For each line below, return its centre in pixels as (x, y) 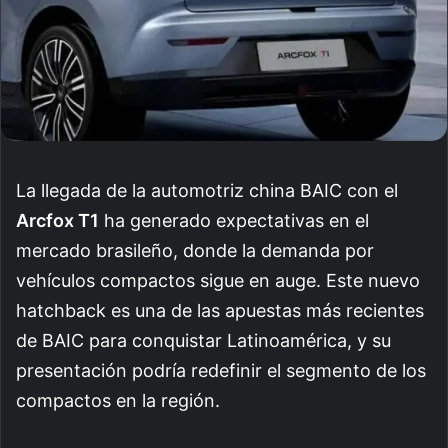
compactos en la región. (118, 400)
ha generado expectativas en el (234, 220)
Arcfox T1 (57, 220)
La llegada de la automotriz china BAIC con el (207, 190)
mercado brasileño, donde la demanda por (195, 250)
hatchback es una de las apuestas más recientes (220, 310)
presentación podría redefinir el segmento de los (221, 370)
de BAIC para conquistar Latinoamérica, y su (203, 340)
